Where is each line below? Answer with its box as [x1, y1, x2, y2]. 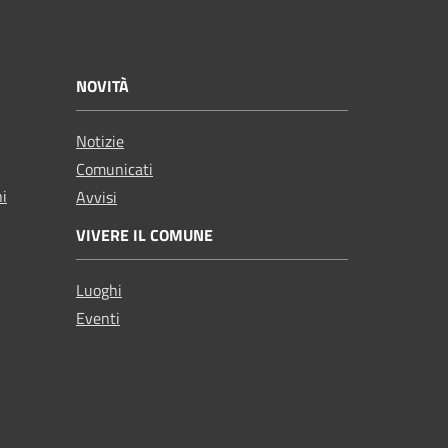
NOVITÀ [76, 73, 129, 98]
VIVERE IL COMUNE [76, 222, 213, 247]
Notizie [76, 128, 124, 153]
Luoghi [76, 277, 122, 302]
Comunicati [76, 156, 153, 181]
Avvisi [76, 184, 117, 209]
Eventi [76, 305, 120, 330]
